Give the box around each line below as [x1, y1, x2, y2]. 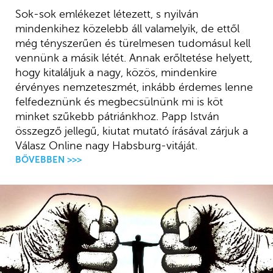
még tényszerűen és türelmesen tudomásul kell [15, 37, 250, 50]
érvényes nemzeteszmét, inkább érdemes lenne [15, 81, 253, 94]
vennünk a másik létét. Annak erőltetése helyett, [15, 52, 252, 65]
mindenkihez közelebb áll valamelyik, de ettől [15, 23, 239, 35]
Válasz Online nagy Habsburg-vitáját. [15, 140, 197, 152]
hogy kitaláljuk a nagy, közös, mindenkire [15, 66, 217, 79]
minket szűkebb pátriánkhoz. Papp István [15, 110, 219, 123]
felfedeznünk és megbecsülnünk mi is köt [15, 96, 223, 108]
